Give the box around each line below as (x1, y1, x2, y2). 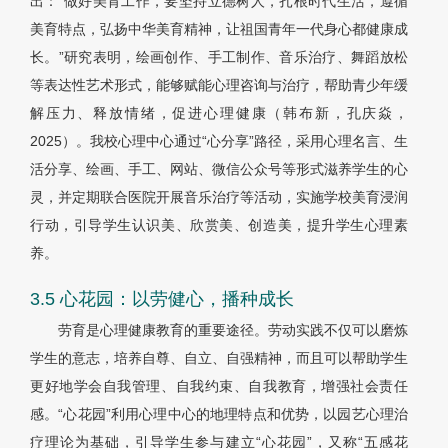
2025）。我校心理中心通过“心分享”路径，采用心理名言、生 (30, 133, 408, 150)
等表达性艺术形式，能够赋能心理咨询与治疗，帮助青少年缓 (30, 77, 408, 94)
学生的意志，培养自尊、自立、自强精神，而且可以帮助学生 (30, 350, 408, 367)
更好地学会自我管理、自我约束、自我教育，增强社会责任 (30, 378, 408, 395)
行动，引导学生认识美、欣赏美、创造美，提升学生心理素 (30, 217, 408, 234)
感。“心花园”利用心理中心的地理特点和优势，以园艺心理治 (30, 406, 408, 423)
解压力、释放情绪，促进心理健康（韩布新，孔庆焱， (30, 105, 408, 122)
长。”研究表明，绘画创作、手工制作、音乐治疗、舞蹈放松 (30, 49, 408, 66)
